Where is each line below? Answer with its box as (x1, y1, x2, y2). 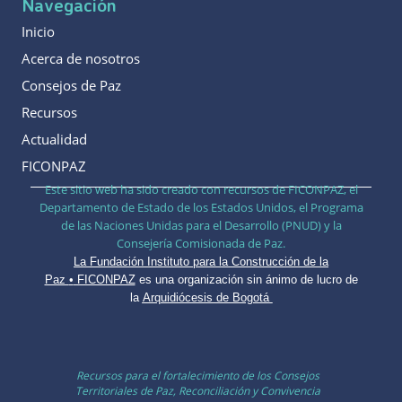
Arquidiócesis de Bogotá (142, 291, 269, 305)
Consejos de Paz (22, 76, 121, 95)
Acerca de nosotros (22, 49, 140, 68)
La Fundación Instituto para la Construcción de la (74, 255, 328, 269)
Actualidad (22, 130, 87, 149)
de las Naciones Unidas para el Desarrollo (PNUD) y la (60, 217, 342, 234)
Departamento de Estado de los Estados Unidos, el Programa (39, 199, 363, 216)
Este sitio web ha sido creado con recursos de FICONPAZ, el (44, 181, 358, 198)
